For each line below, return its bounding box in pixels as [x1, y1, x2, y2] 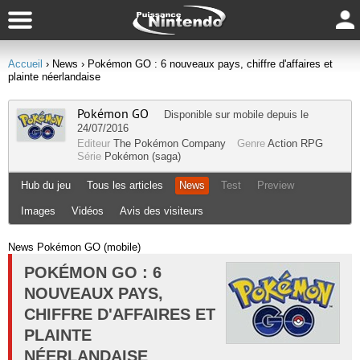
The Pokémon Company [113, 137, 226, 149]
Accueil [8, 58, 43, 70]
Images [21, 205, 55, 217]
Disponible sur [164, 108, 233, 121]
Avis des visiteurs [120, 205, 203, 217]
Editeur [77, 137, 113, 149]
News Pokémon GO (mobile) [8, 241, 141, 253]
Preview [257, 179, 294, 191]
